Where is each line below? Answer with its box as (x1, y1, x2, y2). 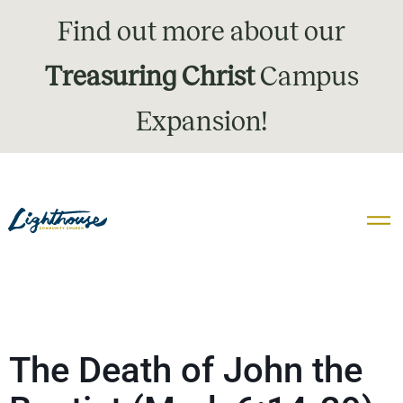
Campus (254, 62, 359, 91)
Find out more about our (58, 17, 345, 46)
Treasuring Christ (44, 62, 255, 91)
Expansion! (136, 107, 267, 136)
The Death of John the (9, 349, 363, 391)
